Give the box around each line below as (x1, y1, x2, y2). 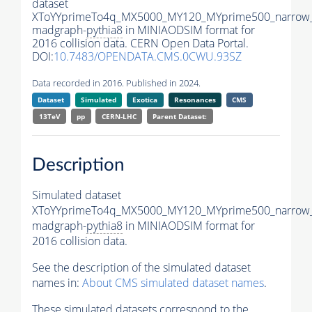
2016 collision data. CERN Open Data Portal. (32, 36, 249, 52)
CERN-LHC (101, 111, 136, 122)
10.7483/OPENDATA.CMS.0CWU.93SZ (54, 49, 242, 65)
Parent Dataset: (153, 111, 208, 122)
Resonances (173, 95, 216, 105)
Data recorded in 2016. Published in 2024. (32, 77, 201, 90)
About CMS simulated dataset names (82, 274, 264, 290)
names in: (32, 274, 82, 290)
